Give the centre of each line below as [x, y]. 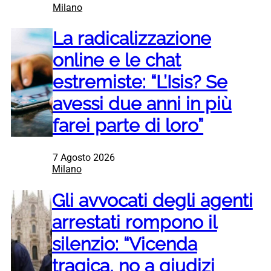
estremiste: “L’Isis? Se [140, 82]
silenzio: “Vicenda [124, 244]
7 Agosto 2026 [84, 158]
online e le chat [117, 60]
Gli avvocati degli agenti [152, 201]
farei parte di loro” [128, 126]
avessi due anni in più [142, 104]
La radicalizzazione [132, 39]
